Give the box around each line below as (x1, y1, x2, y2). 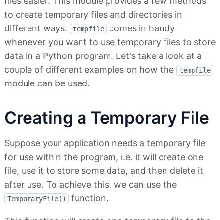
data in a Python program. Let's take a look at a (4, 51, 202, 61)
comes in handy (107, 23, 175, 34)
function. (69, 193, 109, 204)
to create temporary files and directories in (4, 9, 182, 20)
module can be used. (4, 78, 90, 89)
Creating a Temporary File (4, 108, 209, 128)
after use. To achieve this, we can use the (4, 179, 177, 190)
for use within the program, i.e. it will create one (4, 152, 203, 163)
